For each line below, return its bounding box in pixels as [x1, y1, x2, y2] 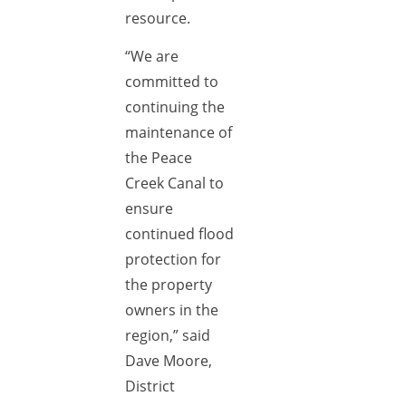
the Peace [125, 148, 192, 168]
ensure [125, 198, 173, 218]
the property [125, 275, 212, 295]
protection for [125, 249, 221, 269]
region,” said [125, 325, 210, 345]
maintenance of [125, 122, 232, 142]
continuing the [125, 97, 225, 117]
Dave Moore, [125, 351, 212, 371]
